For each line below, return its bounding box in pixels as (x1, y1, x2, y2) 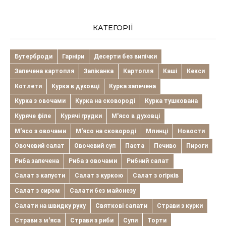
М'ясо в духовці (111, 112, 160, 120)
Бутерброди (15, 52, 52, 60)
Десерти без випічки (94, 52, 157, 60)
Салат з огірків (133, 172, 179, 180)
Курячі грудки (61, 112, 102, 120)
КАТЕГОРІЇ (92, 23, 134, 32)
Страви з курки (157, 202, 203, 209)
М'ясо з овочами (15, 127, 66, 135)
